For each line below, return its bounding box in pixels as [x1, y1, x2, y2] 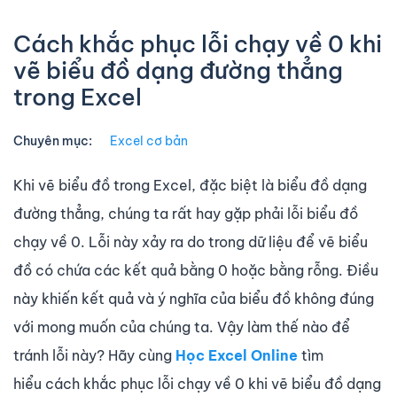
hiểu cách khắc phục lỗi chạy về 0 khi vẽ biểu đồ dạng [13, 374, 381, 393]
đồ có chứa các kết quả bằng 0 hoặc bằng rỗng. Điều [13, 261, 378, 279]
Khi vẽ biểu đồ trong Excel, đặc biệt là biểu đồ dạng [13, 175, 367, 194]
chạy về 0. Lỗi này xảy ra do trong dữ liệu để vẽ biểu [13, 232, 368, 251]
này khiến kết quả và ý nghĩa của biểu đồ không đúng [13, 289, 374, 307]
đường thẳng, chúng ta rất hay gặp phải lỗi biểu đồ [13, 204, 358, 222]
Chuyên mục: [13, 132, 92, 149]
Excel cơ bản [110, 132, 188, 149]
